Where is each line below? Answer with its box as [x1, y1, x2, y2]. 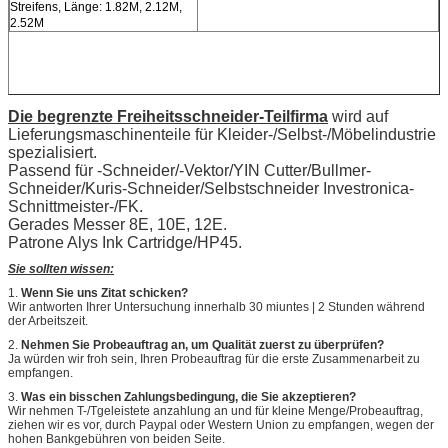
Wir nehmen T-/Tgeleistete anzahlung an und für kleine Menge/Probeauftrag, [8, 404, 423, 419]
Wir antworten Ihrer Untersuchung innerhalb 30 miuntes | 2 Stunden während [8, 300, 425, 315]
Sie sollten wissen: [8, 262, 114, 277]
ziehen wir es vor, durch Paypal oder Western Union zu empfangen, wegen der [8, 418, 434, 433]
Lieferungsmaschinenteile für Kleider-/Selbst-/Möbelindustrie [8, 126, 436, 144]
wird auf [328, 108, 388, 126]
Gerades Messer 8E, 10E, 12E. [8, 216, 227, 234]
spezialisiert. [8, 144, 97, 162]
